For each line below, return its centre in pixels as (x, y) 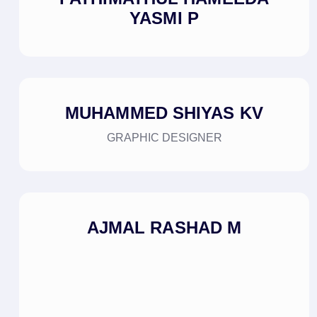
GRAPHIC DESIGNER (164, 138)
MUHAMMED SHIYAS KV (164, 113)
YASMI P (164, 18)
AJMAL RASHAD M (164, 228)
